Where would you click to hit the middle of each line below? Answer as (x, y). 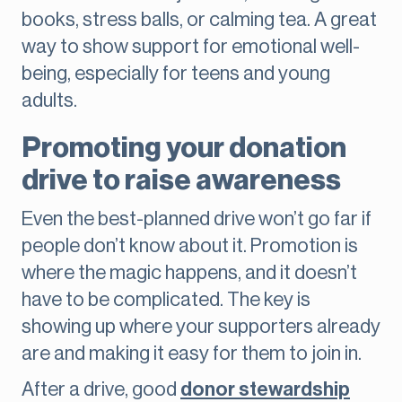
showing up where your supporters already (201, 327)
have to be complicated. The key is (166, 300)
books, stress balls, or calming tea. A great (199, 20)
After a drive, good (101, 390)
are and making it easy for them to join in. (192, 354)
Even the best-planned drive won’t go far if (197, 219)
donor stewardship (265, 390)
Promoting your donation (184, 149)
